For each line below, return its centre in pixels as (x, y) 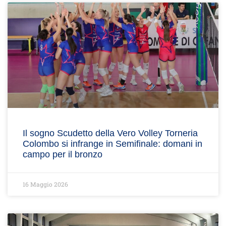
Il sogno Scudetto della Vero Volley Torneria (110, 133)
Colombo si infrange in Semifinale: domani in (112, 144)
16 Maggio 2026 (45, 184)
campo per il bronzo (63, 154)
